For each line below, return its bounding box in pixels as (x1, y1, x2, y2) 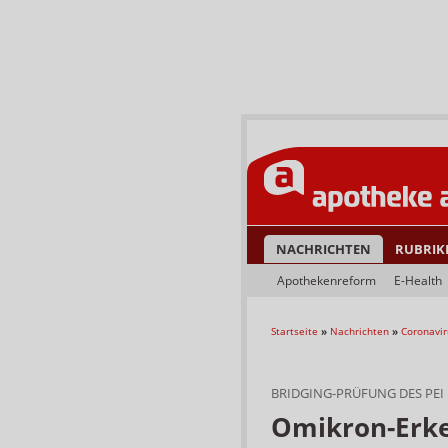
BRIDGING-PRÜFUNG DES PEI (271, 384, 444, 402)
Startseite (271, 324, 318, 338)
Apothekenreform (277, 272, 376, 289)
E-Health (394, 272, 442, 289)
